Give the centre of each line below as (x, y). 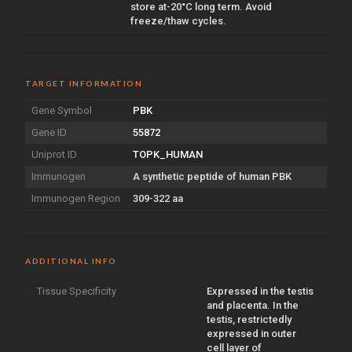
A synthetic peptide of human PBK (212, 176)
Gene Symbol (62, 110)
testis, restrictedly (249, 319)
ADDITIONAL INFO (71, 260)
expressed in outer (251, 333)
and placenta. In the (253, 305)
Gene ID (49, 132)
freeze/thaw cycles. (178, 20)
